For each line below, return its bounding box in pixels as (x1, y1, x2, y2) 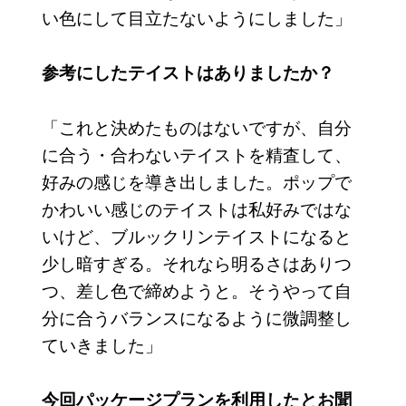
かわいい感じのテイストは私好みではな (41, 195, 352, 220)
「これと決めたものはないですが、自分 (41, 113, 352, 139)
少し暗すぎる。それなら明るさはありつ (41, 249, 352, 275)
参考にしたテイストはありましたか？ (41, 59, 334, 84)
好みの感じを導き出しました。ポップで (41, 168, 352, 193)
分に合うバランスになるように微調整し (41, 304, 352, 329)
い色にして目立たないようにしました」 (41, 4, 352, 29)
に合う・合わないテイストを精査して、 (41, 140, 352, 166)
